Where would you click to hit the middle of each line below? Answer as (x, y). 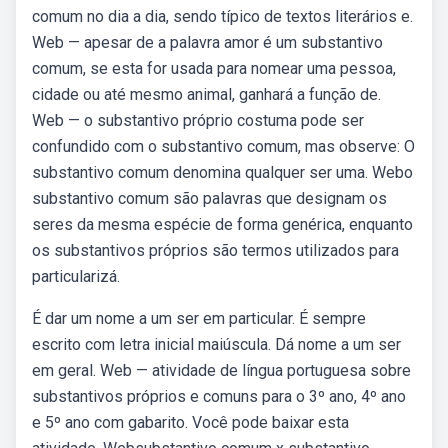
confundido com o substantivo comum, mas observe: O (223, 146)
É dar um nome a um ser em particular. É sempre (199, 318)
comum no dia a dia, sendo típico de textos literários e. (222, 16)
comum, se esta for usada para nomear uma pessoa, (214, 68)
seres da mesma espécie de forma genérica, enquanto (222, 224)
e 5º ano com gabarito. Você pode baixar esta (190, 422)
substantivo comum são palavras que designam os (209, 198)
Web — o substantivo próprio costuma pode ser (198, 120)
